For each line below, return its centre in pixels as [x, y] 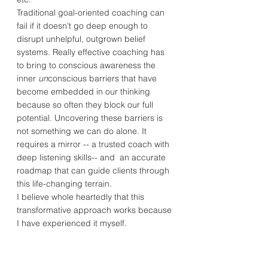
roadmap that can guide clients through [93, 170]
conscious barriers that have [102, 78]
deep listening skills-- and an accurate [91, 157]
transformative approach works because [94, 210]
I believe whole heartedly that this [80, 197]
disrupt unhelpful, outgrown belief [81, 39]
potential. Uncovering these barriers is [90, 118]
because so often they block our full [85, 105]
